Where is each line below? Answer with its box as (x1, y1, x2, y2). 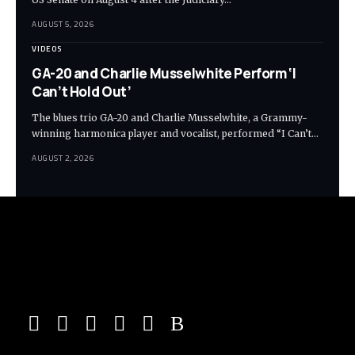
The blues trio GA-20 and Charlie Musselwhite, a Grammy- (32, 112, 307, 124)
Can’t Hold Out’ (32, 82, 132, 101)
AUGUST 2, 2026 (32, 152, 94, 165)
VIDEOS (32, 43, 62, 55)
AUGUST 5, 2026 (32, 18, 94, 31)
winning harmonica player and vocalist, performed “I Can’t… (32, 128, 319, 140)
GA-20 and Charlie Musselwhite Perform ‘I (32, 64, 296, 83)
